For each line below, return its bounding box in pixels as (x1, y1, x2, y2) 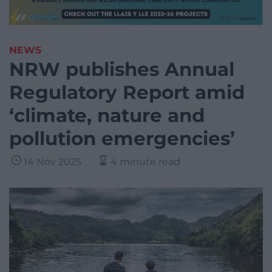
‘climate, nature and (9, 104, 205, 127)
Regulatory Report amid (9, 81, 245, 104)
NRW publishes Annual (9, 58, 234, 81)
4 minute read (110, 156, 180, 168)
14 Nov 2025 (24, 156, 81, 168)
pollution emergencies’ (9, 127, 235, 151)
